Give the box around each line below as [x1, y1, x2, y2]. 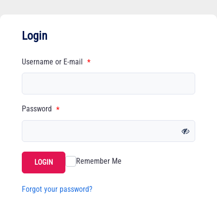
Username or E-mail [22, 57, 85, 66]
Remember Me [76, 156, 122, 166]
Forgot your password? [22, 184, 93, 194]
